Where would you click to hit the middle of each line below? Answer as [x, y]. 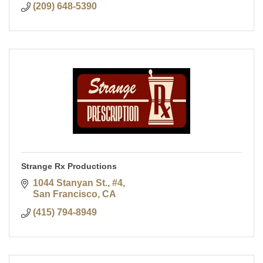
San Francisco [65, 194]
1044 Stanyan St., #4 [78, 183]
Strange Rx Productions [69, 166]
